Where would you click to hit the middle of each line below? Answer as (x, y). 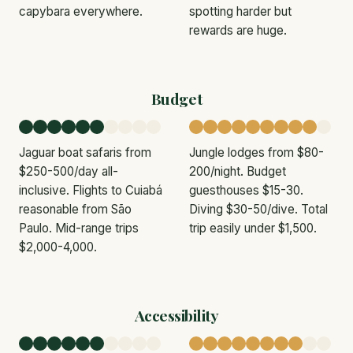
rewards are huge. (238, 30)
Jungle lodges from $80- (256, 152)
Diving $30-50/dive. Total (258, 209)
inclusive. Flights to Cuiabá (91, 190)
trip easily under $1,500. (253, 228)
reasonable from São (75, 209)
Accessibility (176, 315)
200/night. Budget (238, 171)
